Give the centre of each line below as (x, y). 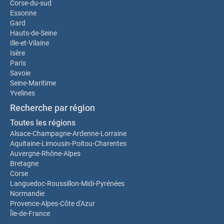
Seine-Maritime (33, 83)
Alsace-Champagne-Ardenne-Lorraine (68, 133)
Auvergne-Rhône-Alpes (45, 153)
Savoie (20, 73)
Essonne (23, 13)
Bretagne (24, 163)
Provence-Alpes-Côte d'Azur (52, 203)
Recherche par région (52, 108)
